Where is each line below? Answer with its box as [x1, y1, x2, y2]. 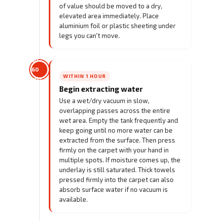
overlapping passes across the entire [59, 106, 170, 114]
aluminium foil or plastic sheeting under [59, 21, 176, 30]
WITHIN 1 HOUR [63, 73, 106, 79]
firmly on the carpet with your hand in [59, 146, 169, 154]
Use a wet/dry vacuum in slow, [59, 96, 149, 105]
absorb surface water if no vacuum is [59, 185, 168, 193]
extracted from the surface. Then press [59, 136, 175, 144]
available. [59, 195, 88, 203]
